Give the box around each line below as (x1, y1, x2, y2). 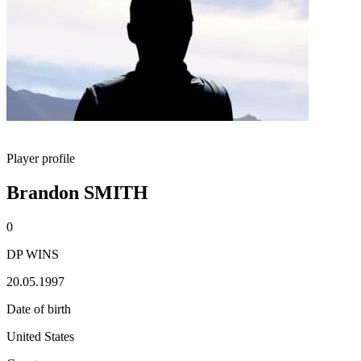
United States (6, 329, 74, 343)
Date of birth (6, 301, 71, 316)
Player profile (6, 151, 75, 165)
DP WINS (6, 247, 59, 261)
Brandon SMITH (6, 181, 148, 203)
